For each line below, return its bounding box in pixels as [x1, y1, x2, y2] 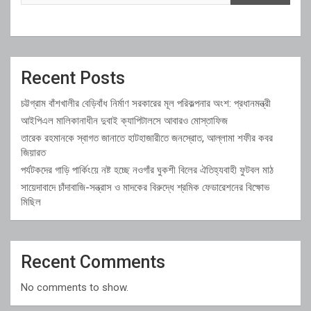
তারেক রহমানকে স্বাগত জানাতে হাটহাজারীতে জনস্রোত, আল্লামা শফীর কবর [21, 131, 273, 144]
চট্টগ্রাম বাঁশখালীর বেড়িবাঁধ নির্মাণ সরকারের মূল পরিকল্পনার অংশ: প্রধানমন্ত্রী [21, 96, 271, 110]
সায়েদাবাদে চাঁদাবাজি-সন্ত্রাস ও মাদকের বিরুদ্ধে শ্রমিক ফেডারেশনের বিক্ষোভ [21, 180, 269, 194]
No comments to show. [21, 280, 128, 294]
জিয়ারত [21, 146, 46, 159]
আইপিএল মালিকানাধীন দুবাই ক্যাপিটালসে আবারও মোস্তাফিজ [21, 114, 228, 127]
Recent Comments [21, 251, 165, 272]
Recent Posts [21, 67, 125, 88]
